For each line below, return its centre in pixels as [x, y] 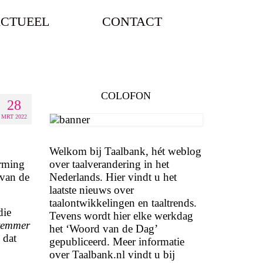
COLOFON [126, 96]
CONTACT [132, 21]
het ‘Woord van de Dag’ [103, 229]
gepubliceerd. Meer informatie [117, 242]
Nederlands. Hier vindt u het [113, 177]
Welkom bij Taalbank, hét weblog [125, 151]
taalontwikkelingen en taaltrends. [123, 203]
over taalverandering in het [109, 164]
